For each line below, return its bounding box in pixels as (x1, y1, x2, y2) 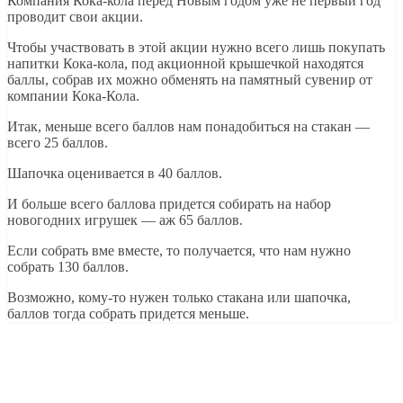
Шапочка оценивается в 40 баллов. (7, 165, 222, 181)
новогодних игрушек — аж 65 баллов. (7, 211, 243, 228)
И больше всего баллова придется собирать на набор (7, 195, 331, 211)
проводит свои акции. (7, 8, 143, 24)
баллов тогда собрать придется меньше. (7, 305, 249, 321)
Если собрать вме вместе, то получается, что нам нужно (7, 242, 351, 258)
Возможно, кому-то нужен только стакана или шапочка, (7, 289, 351, 305)
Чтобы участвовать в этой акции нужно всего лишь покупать (7, 39, 385, 55)
